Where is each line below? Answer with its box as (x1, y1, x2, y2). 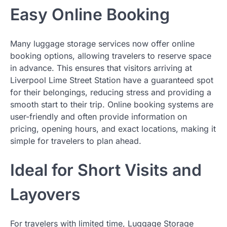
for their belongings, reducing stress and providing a (10, 87, 211, 98)
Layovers (10, 184, 81, 204)
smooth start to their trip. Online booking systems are (10, 99, 213, 110)
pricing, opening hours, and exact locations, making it (10, 124, 216, 134)
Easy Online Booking (10, 4, 170, 24)
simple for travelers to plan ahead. (10, 136, 141, 146)
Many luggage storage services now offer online (10, 39, 195, 49)
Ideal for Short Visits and (10, 160, 202, 180)
